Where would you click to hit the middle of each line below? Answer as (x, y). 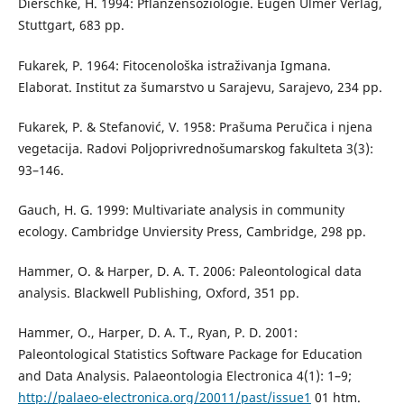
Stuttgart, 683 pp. (71, 25)
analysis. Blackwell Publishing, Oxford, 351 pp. (158, 292)
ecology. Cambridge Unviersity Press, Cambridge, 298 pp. (192, 231)
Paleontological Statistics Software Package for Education (190, 353)
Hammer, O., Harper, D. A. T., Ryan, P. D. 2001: (157, 332)
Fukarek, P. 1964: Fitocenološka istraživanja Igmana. (174, 65)
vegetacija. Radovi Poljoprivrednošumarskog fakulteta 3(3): (195, 148)
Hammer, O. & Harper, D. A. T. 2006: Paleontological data (189, 271)
